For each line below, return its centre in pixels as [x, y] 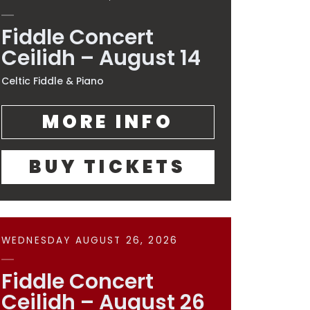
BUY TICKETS [108, 167]
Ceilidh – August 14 [101, 58]
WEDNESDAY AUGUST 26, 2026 [90, 240]
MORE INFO [108, 122]
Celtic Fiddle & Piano [53, 81]
